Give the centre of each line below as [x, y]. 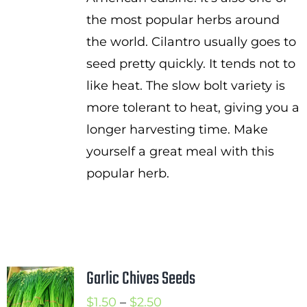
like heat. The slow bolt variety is [185, 86]
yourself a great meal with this [180, 151]
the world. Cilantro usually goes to [191, 42]
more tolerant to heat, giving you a [193, 108]
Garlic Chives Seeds [140, 279]
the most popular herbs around [183, 20]
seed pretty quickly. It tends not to [191, 64]
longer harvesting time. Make [177, 130]
